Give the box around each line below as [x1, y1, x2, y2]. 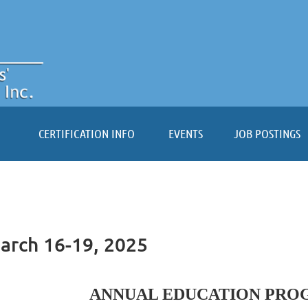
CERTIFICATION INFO [38, 126, 135, 141]
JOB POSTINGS [233, 126, 300, 141]
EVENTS [168, 126, 203, 141]
